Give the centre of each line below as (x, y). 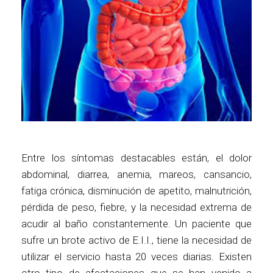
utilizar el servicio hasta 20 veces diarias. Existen (136, 256)
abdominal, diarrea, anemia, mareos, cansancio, (136, 174)
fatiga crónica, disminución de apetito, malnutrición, (136, 190)
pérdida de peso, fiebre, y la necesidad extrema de (136, 207)
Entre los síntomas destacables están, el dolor (136, 158)
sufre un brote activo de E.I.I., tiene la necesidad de (136, 240)
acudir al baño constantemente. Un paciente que (136, 223)
